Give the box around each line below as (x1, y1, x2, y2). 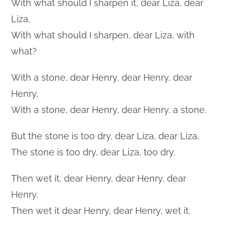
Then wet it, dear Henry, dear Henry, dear (11, 173, 187, 184)
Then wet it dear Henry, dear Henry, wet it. (11, 205, 191, 216)
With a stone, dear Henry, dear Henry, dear (11, 72, 193, 83)
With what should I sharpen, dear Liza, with (11, 29, 195, 40)
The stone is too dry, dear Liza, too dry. (11, 146, 176, 157)
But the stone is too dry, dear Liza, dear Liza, (11, 130, 200, 141)
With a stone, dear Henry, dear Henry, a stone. (11, 104, 207, 115)
